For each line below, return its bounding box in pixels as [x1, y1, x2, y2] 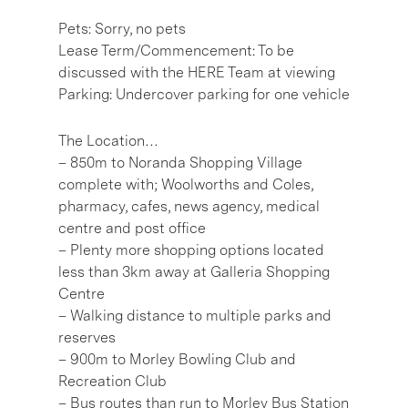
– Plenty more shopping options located [58, 240, 324, 259]
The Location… [58, 131, 158, 149]
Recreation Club [58, 372, 167, 390]
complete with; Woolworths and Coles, [58, 175, 313, 193]
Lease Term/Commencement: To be [58, 41, 294, 59]
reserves [58, 328, 116, 346]
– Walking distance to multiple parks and [58, 306, 331, 324]
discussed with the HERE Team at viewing [58, 63, 335, 81]
